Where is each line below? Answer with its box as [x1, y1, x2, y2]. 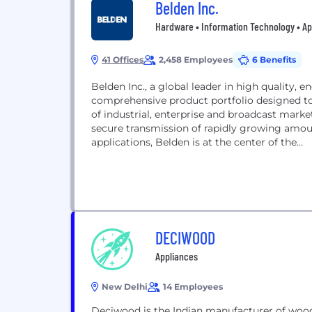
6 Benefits [252, 54, 296, 65]
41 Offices [102, 54, 143, 65]
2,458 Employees [159, 54, 233, 65]
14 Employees [163, 281, 223, 292]
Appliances [155, 249, 198, 263]
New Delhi [102, 281, 148, 292]
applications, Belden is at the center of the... [91, 136, 303, 148]
